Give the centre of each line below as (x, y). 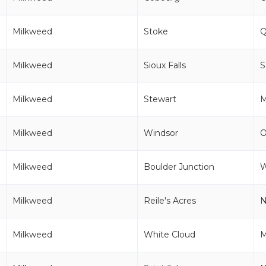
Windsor (161, 133)
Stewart (160, 99)
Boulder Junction (179, 167)
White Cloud (170, 235)
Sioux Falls (165, 65)
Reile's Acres (170, 201)
